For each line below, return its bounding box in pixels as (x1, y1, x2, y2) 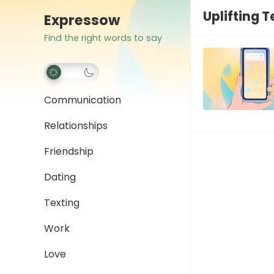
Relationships (44, 119, 108, 133)
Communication (44, 93, 121, 107)
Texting (44, 196, 80, 210)
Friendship (44, 144, 94, 158)
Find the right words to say (44, 32, 162, 44)
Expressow (44, 10, 120, 30)
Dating (44, 170, 76, 184)
